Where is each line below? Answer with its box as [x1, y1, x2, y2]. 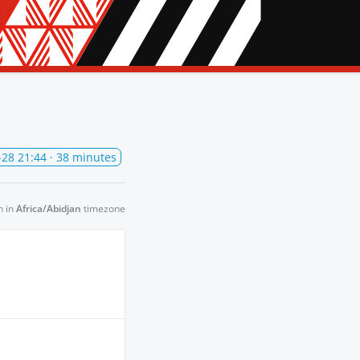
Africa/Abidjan [16, 201, 81, 215]
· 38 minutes [47, 149, 117, 165]
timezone [81, 201, 125, 215]
